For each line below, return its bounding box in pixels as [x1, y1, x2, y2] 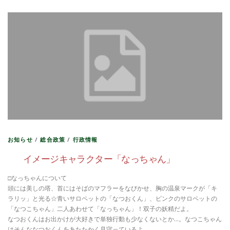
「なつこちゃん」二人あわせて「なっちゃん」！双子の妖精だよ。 [8, 204, 193, 214]
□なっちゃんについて [8, 174, 67, 183]
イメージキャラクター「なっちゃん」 [23, 152, 175, 165]
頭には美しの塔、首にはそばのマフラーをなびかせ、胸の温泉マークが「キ [8, 184, 217, 193]
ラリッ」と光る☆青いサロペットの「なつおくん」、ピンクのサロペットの [8, 194, 217, 203]
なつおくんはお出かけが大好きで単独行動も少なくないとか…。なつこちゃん [8, 215, 222, 224]
